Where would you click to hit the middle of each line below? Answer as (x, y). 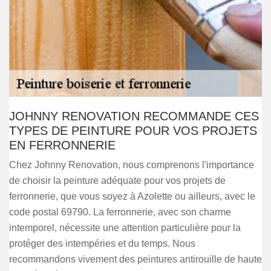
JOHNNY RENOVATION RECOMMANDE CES (134, 116)
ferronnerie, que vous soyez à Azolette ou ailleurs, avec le (132, 196)
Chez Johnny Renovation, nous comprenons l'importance (132, 165)
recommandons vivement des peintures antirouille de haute (135, 259)
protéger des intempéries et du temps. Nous (102, 243)
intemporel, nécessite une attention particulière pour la (125, 228)
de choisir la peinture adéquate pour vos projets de (117, 181)
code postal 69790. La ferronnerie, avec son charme (120, 212)
